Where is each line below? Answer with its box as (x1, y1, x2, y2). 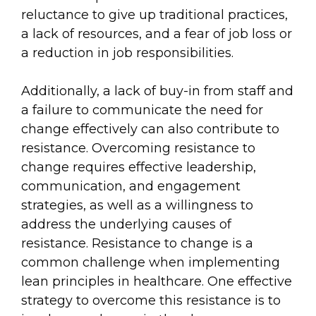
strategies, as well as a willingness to (21, 197, 253, 213)
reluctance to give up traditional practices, (21, 6, 288, 23)
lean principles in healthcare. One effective (21, 273, 292, 289)
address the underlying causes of (21, 216, 231, 232)
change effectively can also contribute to (21, 121, 279, 137)
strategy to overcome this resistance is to (21, 292, 281, 308)
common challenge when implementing (21, 254, 280, 270)
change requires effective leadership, (21, 159, 256, 175)
